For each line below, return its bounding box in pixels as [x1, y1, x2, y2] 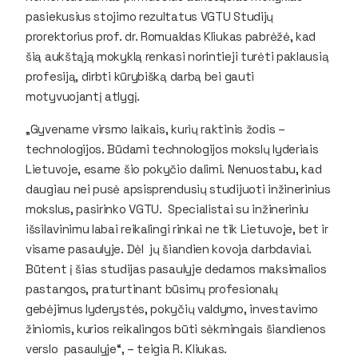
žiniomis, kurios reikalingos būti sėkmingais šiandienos [26, 320, 326, 336]
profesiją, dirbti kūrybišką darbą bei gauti [26, 68, 255, 84]
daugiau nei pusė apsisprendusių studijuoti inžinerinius [26, 181, 331, 197]
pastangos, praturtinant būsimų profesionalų [26, 280, 279, 296]
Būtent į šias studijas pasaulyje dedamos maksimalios [26, 261, 327, 276]
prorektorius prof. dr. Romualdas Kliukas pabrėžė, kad [26, 28, 316, 44]
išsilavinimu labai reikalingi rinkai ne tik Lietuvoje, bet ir [26, 221, 328, 237]
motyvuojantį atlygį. [26, 88, 140, 104]
